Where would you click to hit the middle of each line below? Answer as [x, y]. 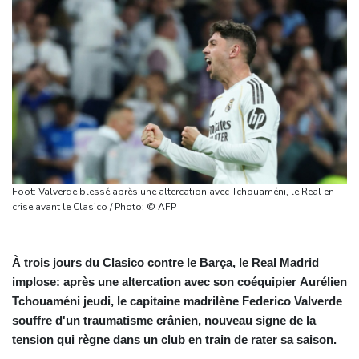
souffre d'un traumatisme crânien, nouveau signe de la [164, 320]
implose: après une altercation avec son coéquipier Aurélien [179, 281]
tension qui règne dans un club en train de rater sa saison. [174, 339]
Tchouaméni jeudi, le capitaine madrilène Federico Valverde [177, 301]
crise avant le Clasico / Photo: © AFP [161, 206]
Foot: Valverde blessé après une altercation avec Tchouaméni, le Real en [173, 191]
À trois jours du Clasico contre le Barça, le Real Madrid [165, 262]
